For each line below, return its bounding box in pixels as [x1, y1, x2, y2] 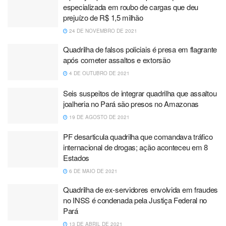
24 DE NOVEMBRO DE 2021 [68, 27, 137, 34]
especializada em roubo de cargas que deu [63, 2, 198, 12]
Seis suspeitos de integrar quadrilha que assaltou [63, 87, 217, 98]
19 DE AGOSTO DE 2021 [68, 113, 130, 121]
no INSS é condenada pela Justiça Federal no [63, 195, 207, 205]
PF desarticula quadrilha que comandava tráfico [63, 131, 213, 142]
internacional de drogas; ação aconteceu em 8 [63, 142, 208, 152]
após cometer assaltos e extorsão [63, 54, 171, 65]
